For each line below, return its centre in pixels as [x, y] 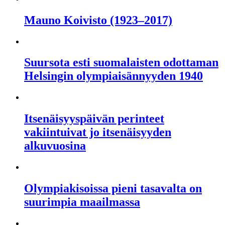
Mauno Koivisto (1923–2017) [98, 20]
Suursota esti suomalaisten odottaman [121, 63]
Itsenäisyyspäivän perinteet [94, 119]
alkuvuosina [55, 146]
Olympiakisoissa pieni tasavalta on [113, 189]
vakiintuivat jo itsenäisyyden [98, 132]
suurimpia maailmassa [82, 202]
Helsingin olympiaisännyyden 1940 [114, 76]
